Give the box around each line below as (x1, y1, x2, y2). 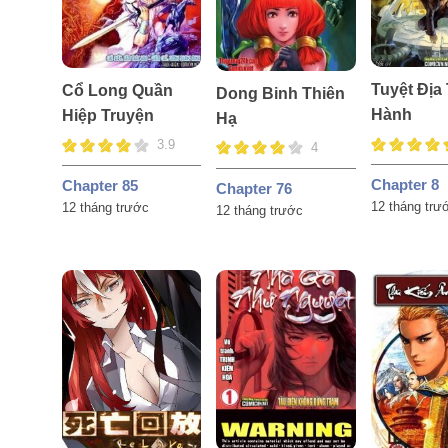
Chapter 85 (62, 177, 138, 195)
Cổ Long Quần (62, 82, 173, 100)
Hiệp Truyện (62, 107, 154, 125)
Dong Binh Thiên (216, 84, 346, 102)
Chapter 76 (216, 179, 293, 197)
